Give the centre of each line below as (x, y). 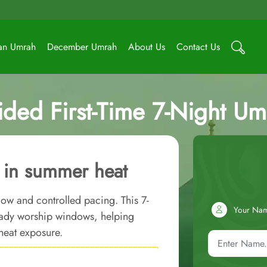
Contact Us (198, 47)
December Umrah (82, 47)
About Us (147, 47)
